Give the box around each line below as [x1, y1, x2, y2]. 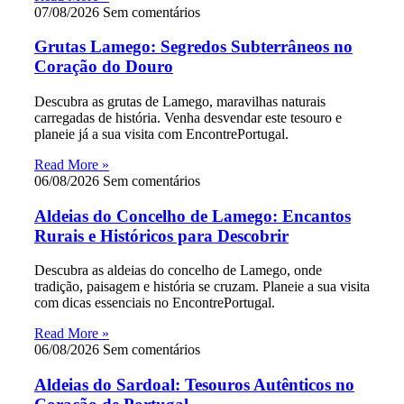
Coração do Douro [34, 57, 173, 77]
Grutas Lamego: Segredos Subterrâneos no [34, 37, 353, 57]
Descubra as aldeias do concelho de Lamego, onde [34, 262, 322, 279]
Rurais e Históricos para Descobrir [34, 225, 289, 245]
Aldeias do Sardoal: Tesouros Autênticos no [34, 375, 354, 395]
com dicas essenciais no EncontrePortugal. [34, 295, 275, 311]
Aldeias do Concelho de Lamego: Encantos [34, 206, 351, 225]
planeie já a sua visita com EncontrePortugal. [34, 126, 289, 142]
